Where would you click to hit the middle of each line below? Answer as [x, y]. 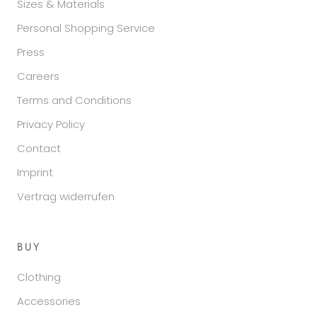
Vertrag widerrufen [66, 196]
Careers [38, 76]
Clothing [39, 277]
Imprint [35, 172]
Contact [39, 148]
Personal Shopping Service [86, 28]
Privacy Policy [51, 124]
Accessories [49, 301]
